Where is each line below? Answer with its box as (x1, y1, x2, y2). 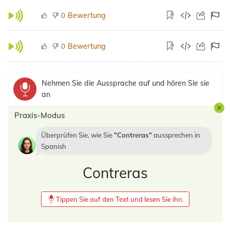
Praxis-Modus (14, 110, 65, 120)
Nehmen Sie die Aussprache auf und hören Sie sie (42, 79, 209, 88)
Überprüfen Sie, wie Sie (41, 131, 114, 139)
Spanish (41, 142, 66, 150)
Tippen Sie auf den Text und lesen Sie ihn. (55, 195, 184, 203)
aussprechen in (152, 131, 200, 139)
